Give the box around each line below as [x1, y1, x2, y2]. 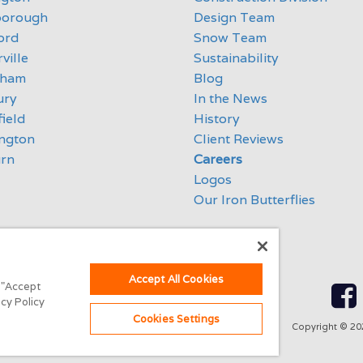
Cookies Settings [132, 312, 220, 326]
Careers [194, 151, 242, 168]
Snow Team [194, 29, 267, 46]
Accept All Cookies [128, 272, 224, 286]
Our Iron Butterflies [194, 191, 315, 208]
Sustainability [194, 49, 279, 66]
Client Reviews [194, 130, 284, 147]
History [194, 110, 240, 127]
